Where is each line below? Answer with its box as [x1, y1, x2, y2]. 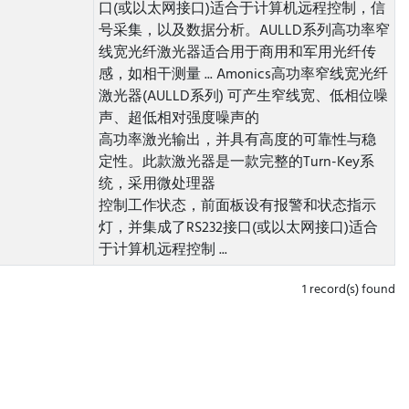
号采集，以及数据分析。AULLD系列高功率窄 [98, 20, 390, 42]
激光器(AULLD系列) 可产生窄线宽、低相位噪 [98, 86, 388, 108]
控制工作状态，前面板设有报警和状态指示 [98, 195, 376, 217]
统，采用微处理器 [98, 173, 215, 195]
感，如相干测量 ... [98, 64, 216, 86]
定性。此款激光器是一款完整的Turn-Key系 [98, 152, 374, 173]
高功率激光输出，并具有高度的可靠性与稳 [98, 130, 376, 152]
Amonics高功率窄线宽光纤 [215, 64, 388, 86]
